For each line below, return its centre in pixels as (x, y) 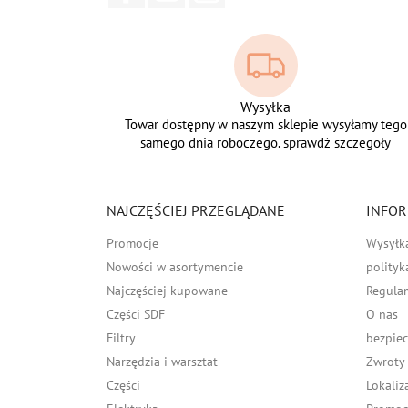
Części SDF (136, 315)
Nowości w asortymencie (175, 267)
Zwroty (386, 362)
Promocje (133, 244)
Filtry (121, 338)
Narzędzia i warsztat (162, 362)
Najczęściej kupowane (167, 291)
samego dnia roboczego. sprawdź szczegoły (266, 143)
